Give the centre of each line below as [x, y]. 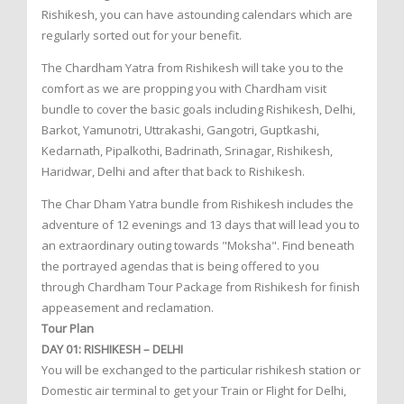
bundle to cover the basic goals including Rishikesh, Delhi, [198, 110]
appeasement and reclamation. [128, 308]
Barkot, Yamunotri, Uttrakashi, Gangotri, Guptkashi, [180, 130]
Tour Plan [68, 329]
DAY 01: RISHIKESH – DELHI [112, 349]
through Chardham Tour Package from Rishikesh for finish [201, 287]
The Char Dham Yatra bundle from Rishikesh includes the [197, 204]
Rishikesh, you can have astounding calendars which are [197, 15]
